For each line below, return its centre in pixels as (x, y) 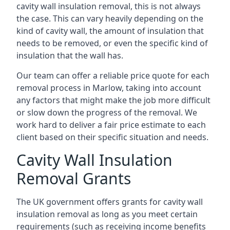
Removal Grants (74, 178)
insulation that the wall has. (70, 55)
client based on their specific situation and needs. (112, 137)
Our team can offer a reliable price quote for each (113, 75)
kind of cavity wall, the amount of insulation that (110, 31)
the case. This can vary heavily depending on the (110, 18)
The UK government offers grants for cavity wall (110, 202)
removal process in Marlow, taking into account (109, 88)
